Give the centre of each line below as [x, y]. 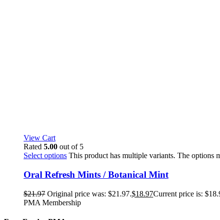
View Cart [40, 138]
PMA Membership [52, 202]
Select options [45, 156]
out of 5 [70, 147]
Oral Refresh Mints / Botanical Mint [96, 175]
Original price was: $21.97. [89, 193]
